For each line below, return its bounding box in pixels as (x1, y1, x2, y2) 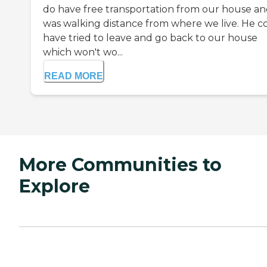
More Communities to (19, 154, 222, 176)
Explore (19, 175, 90, 198)
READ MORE (44, 71, 103, 82)
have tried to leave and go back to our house (43, 32, 257, 44)
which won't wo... (43, 46, 123, 58)
